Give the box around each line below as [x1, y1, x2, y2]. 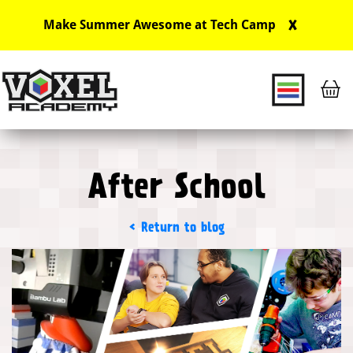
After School [87, 165, 266, 206]
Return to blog [141, 218, 225, 235]
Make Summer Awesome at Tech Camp [43, 17, 276, 32]
